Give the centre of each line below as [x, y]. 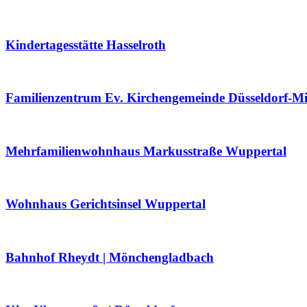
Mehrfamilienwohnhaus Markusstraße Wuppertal [146, 151]
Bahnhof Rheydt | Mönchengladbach [110, 257]
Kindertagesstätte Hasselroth [86, 45]
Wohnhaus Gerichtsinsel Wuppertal [106, 204]
